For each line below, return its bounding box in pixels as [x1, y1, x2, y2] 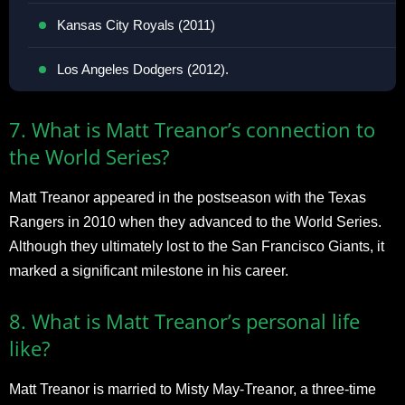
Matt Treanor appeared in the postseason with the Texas [9, 189, 366, 205]
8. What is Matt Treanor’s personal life [9, 306, 360, 334]
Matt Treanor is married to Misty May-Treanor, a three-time [9, 381, 376, 397]
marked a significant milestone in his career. [9, 262, 288, 278]
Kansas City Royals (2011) [57, 16, 215, 33]
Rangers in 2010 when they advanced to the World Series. [9, 213, 381, 230]
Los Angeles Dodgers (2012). [57, 61, 229, 77]
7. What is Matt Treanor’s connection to [9, 115, 375, 143]
